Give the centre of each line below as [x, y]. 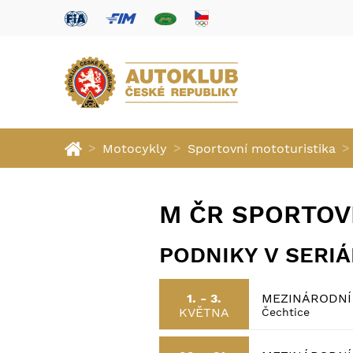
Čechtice [286, 312]
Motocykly [135, 148]
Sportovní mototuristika [262, 148]
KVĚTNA [204, 313]
